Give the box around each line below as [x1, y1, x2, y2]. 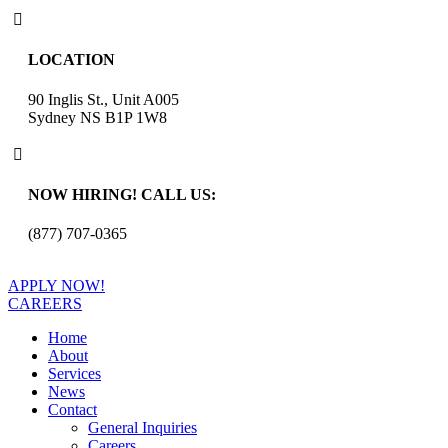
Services [48, 365, 101, 383]
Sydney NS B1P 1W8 [28, 108, 167, 126]
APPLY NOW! [8, 277, 105, 295]
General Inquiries [88, 419, 197, 437]
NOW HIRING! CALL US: [28, 185, 216, 203]
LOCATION [28, 51, 115, 69]
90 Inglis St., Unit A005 [28, 90, 179, 108]
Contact [48, 401, 97, 419]
